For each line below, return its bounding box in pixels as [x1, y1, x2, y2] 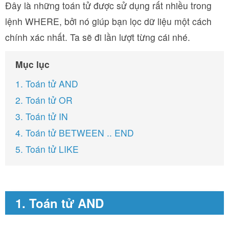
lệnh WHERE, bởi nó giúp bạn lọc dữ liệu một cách [5, 15, 212, 28]
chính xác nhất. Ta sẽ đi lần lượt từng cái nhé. [5, 31, 190, 43]
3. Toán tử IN [15, 110, 68, 123]
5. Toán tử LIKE [15, 143, 79, 155]
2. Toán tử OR [15, 94, 73, 106]
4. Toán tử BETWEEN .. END [15, 126, 134, 139]
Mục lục [15, 58, 50, 71]
